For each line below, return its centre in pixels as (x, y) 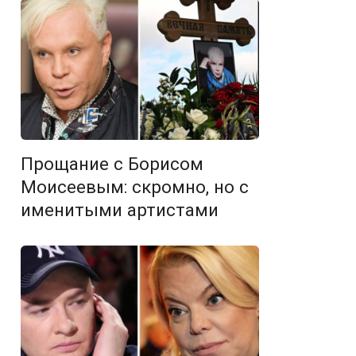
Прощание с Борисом (112, 164)
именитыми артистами (120, 210)
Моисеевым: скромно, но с (135, 187)
